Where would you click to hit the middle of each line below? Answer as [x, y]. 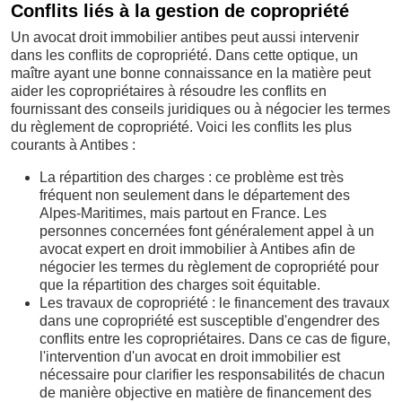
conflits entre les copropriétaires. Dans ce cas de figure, [215, 339]
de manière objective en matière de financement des [205, 393]
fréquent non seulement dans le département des [195, 195]
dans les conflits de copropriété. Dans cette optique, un [184, 55]
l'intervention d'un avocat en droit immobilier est [190, 357]
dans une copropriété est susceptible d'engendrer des [210, 321]
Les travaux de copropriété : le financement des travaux [214, 303]
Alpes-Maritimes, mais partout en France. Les [183, 213]
